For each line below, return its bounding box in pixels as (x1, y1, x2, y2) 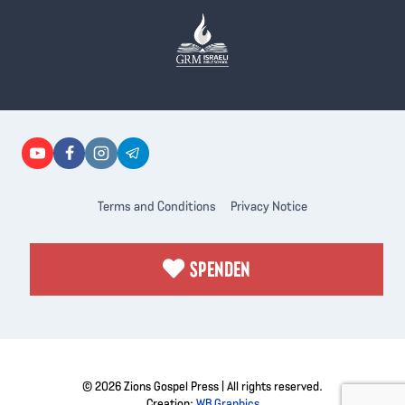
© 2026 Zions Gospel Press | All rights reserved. (82, 379, 323, 394)
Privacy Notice (231, 198, 308, 214)
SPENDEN (189, 256, 250, 281)
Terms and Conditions (97, 198, 216, 214)
